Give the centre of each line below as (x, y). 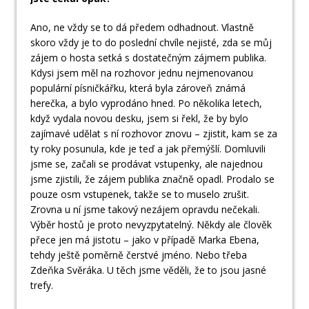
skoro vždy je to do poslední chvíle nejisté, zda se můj (151, 43)
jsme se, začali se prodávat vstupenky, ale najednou (147, 164)
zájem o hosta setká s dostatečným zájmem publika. (148, 58)
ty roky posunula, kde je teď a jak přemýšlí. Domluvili (148, 149)
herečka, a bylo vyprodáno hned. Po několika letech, (146, 103)
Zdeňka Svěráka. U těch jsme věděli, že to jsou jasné (148, 270)
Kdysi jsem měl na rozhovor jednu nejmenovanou (142, 73)
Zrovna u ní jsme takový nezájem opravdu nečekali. (145, 210)
